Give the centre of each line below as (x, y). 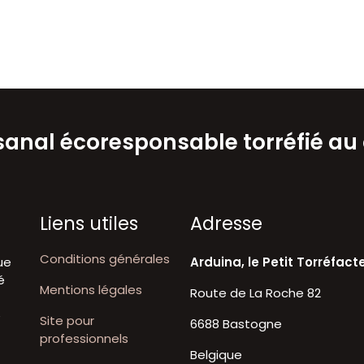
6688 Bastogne (236, 323)
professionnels (84, 338)
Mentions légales (91, 289)
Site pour (67, 320)
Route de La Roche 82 (256, 292)
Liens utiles (89, 223)
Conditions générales (105, 258)
